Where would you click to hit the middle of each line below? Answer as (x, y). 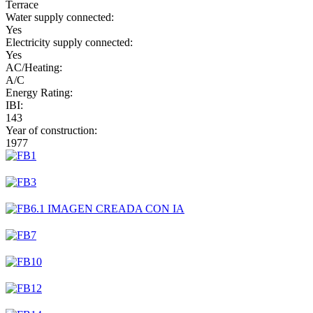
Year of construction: (51, 130)
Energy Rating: (39, 92)
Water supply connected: (60, 17)
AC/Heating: (34, 67)
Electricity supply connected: (69, 42)
